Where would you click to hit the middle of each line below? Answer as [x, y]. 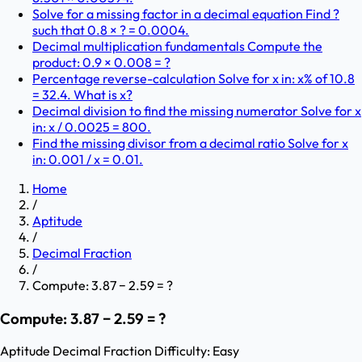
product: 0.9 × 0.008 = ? [101, 62]
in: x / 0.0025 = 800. [92, 127]
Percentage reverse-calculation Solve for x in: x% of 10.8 [194, 78]
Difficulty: [182, 351]
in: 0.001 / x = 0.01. [88, 159]
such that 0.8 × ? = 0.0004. [111, 30]
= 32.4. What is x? [82, 95]
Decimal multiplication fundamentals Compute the [177, 46]
